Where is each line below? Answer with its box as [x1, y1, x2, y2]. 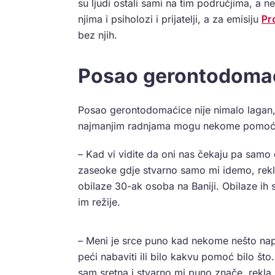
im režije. [78, 196, 120, 209]
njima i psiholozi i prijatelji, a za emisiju [78, 13, 261, 26]
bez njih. [78, 29, 117, 42]
